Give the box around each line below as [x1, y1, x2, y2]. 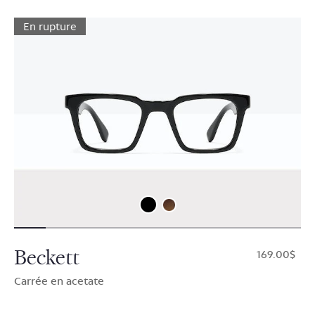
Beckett [14, 245, 79, 271]
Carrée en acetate [14, 274, 104, 288]
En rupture [23, 20, 77, 34]
